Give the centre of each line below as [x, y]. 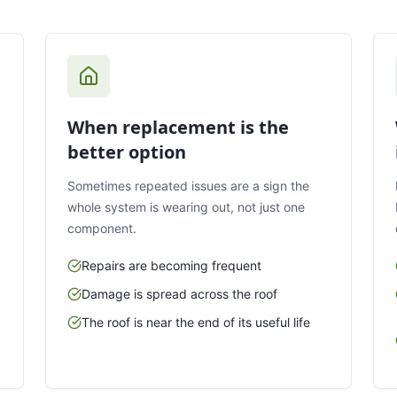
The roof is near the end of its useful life [195, 322]
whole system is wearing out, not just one [186, 206]
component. [101, 228]
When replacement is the [178, 127]
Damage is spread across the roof [179, 293]
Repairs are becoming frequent [171, 265]
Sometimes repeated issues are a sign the [188, 185]
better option [126, 152]
